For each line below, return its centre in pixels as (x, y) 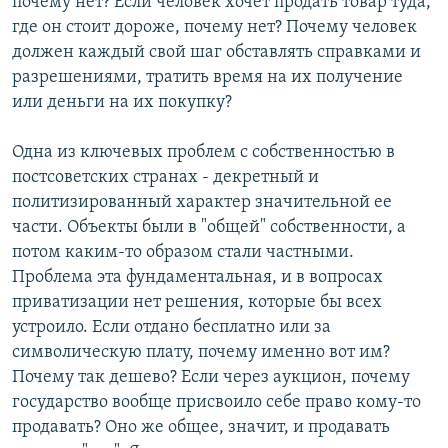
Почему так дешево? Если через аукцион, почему (211, 378)
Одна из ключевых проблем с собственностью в (203, 153)
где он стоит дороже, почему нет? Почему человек (214, 28)
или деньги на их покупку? (122, 103)
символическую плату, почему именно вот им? (201, 353)
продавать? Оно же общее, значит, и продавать (201, 428)
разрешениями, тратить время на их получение (207, 78)
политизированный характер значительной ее (202, 203)
